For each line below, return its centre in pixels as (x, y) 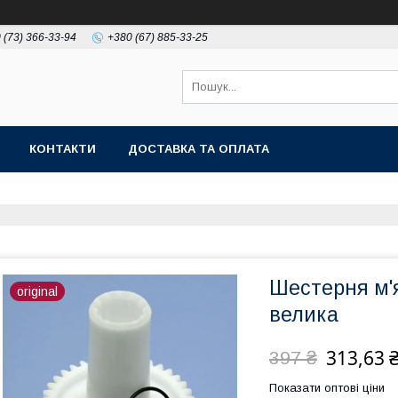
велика (304, 314)
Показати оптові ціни (327, 388)
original (37, 291)
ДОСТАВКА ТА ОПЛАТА (199, 149)
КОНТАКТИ (63, 149)
